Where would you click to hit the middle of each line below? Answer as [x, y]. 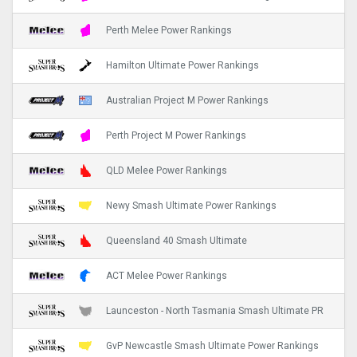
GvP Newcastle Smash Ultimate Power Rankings [212, 346]
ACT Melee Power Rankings [167, 276]
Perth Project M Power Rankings [176, 136]
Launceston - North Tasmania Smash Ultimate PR [215, 311]
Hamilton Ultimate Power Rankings [182, 66]
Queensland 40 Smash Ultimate [177, 241]
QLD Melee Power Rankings [167, 171]
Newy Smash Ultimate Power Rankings [191, 206]
